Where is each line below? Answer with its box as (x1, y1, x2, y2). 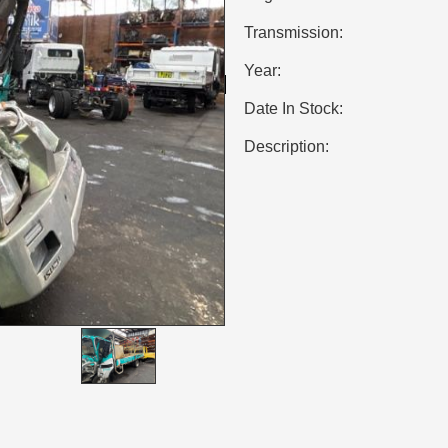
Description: (244, 138, 329, 155)
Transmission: (244, 24, 343, 41)
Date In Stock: (244, 100, 343, 117)
